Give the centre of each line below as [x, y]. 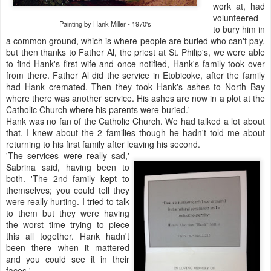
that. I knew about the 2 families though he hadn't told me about [135, 132]
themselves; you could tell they [68, 190]
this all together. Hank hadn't [68, 236]
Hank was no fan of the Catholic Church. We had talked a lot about [135, 121]
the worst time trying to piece [68, 224]
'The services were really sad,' [68, 155]
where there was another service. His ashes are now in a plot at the [135, 98]
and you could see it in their [68, 259]
